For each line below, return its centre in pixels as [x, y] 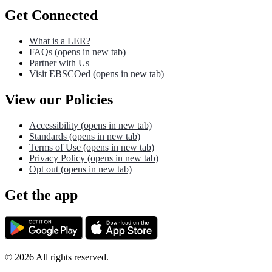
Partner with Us [59, 63]
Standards [48, 137]
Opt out [44, 169]
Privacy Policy [57, 158]
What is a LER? [60, 41]
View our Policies [59, 100]
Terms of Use [55, 148]
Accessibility [54, 126]
